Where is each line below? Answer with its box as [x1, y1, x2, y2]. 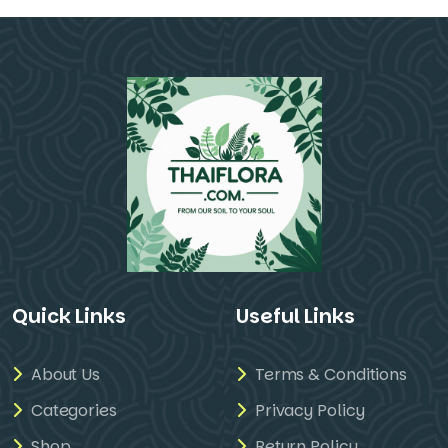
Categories [26, 399, 117, 422]
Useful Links [236, 302, 355, 330]
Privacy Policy [250, 399, 365, 422]
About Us [26, 363, 101, 386]
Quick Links [12, 302, 126, 330]
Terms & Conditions [250, 363, 408, 386]
